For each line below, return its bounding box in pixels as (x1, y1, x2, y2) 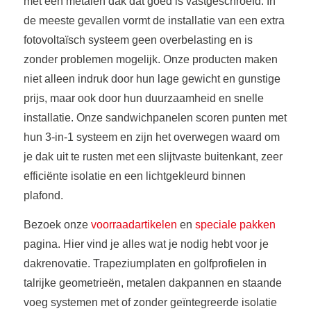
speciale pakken (194, 218, 276, 230)
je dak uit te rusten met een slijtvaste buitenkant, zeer (23, 151, 283, 163)
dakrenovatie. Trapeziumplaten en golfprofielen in (23, 257, 267, 269)
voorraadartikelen (90, 218, 177, 230)
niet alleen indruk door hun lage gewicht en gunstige (23, 73, 280, 85)
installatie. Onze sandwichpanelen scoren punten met (23, 112, 287, 124)
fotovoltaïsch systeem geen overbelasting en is (23, 34, 253, 47)
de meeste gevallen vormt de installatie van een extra (23, 15, 285, 27)
